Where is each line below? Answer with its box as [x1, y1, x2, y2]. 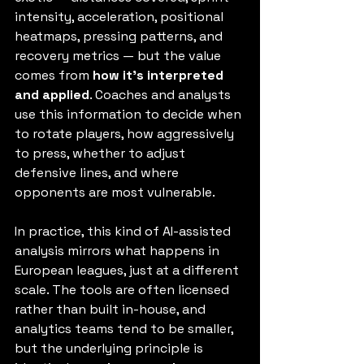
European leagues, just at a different [15, 262, 242, 279]
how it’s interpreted [93, 67, 227, 84]
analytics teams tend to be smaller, [15, 320, 236, 337]
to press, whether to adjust [15, 145, 188, 162]
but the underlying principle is [15, 340, 206, 357]
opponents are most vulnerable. [15, 184, 215, 201]
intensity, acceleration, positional [15, 8, 227, 25]
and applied [15, 86, 89, 103]
